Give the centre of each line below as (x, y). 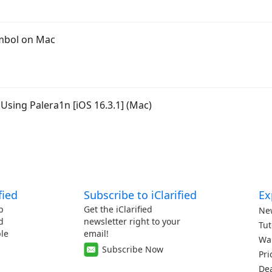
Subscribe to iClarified (140, 195)
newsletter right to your (132, 221)
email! (96, 233)
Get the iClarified (118, 209)
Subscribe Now (132, 249)
